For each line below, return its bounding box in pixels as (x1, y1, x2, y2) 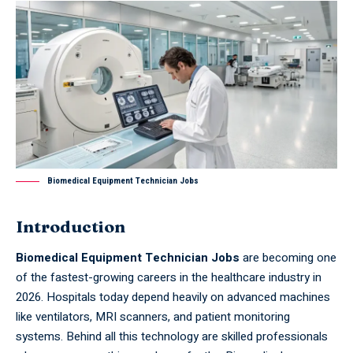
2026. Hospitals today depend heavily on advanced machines (16, 288, 330, 306)
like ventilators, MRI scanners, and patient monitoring (16, 307, 290, 325)
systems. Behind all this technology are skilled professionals (16, 327, 328, 345)
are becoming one (240, 248, 336, 266)
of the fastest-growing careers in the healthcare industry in (16, 268, 321, 286)
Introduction (16, 216, 154, 237)
